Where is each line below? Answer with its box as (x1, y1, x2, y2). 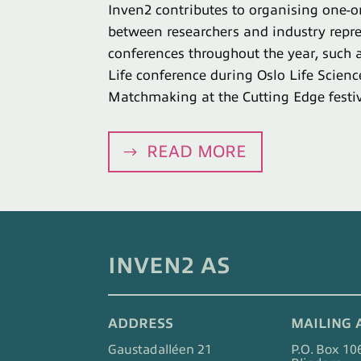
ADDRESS (108, 315, 174, 331)
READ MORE (147, 141, 247, 161)
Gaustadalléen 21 (108, 342, 213, 357)
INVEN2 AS (108, 252, 231, 278)
